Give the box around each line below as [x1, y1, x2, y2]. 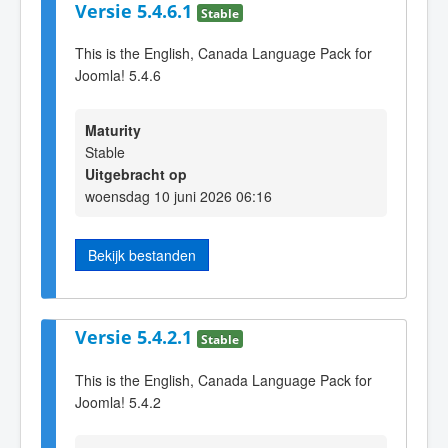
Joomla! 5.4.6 [75, 65, 161, 86]
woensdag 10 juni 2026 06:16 [85, 185, 272, 206]
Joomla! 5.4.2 [75, 391, 161, 412]
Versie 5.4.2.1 [75, 324, 197, 349]
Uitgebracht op [85, 163, 187, 184]
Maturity [85, 119, 141, 140]
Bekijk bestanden [88, 244, 196, 265]
